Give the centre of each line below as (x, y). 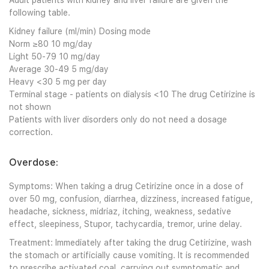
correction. (31, 132)
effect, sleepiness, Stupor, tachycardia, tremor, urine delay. (125, 224)
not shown (30, 107)
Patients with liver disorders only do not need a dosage (118, 119)
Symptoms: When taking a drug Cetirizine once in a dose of (126, 186)
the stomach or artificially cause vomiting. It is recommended (129, 255)
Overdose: (34, 162)
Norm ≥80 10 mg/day (51, 44)
